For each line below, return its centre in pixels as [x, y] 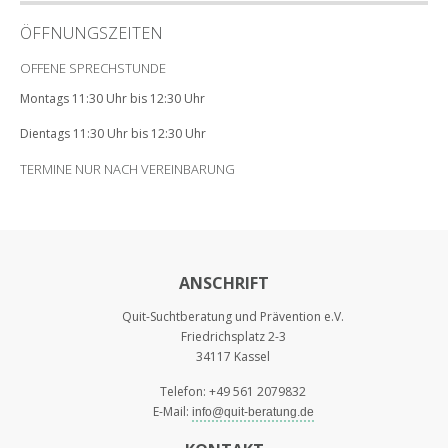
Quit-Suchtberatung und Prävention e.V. [233, 316]
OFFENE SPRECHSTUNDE [93, 67]
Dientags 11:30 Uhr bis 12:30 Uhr [113, 133]
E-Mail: [172, 411]
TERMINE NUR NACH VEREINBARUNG [127, 169]
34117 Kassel [233, 356]
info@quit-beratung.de [252, 411]
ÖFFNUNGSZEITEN [91, 32]
